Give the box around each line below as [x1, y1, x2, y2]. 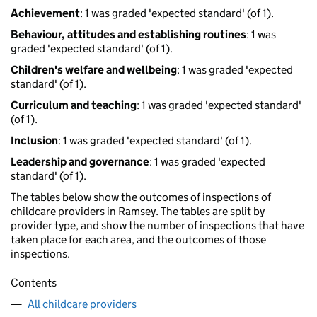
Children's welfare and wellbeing [11, 63, 177, 77]
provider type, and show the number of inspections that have [11, 219, 304, 233]
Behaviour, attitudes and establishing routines [11, 28, 246, 42]
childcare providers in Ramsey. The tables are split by [11, 204, 265, 219]
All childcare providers [28, 297, 137, 311]
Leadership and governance [11, 155, 149, 169]
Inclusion [11, 134, 58, 148]
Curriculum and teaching [11, 98, 137, 113]
